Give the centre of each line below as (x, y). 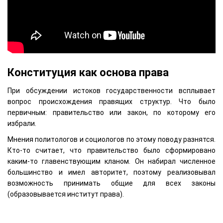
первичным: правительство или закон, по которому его (111, 113)
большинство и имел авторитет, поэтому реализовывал (111, 172)
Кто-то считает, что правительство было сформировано (111, 151)
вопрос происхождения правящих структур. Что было (111, 102)
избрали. (22, 124)
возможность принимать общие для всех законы (111, 183)
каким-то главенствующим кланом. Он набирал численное (111, 162)
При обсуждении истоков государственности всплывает (111, 91)
